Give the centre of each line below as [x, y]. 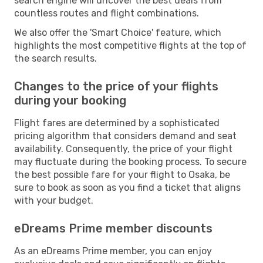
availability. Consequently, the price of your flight [123, 149]
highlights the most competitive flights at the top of [130, 45]
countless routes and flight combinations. [107, 13]
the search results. [55, 58]
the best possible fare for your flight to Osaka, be [122, 174]
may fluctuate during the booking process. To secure [130, 161]
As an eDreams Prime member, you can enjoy [113, 251]
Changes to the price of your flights [116, 86]
